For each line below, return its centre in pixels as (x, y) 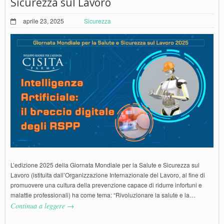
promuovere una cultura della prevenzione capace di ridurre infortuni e (106, 185)
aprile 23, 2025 (43, 20)
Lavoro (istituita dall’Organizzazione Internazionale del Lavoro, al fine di (108, 175)
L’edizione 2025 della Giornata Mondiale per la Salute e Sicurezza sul (105, 165)
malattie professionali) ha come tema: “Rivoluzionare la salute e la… (103, 195)
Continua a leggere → (42, 206)
